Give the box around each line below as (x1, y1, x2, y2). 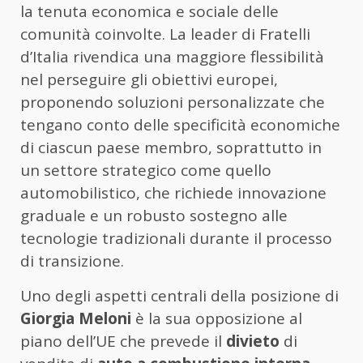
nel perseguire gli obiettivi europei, (20, 68, 278, 90)
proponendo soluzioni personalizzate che (20, 91, 325, 113)
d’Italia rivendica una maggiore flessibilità (20, 45, 324, 67)
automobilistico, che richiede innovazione (20, 181, 327, 203)
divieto (226, 330, 280, 352)
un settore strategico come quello (20, 159, 271, 181)
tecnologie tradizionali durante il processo (20, 227, 332, 249)
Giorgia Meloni (20, 307, 131, 329)
